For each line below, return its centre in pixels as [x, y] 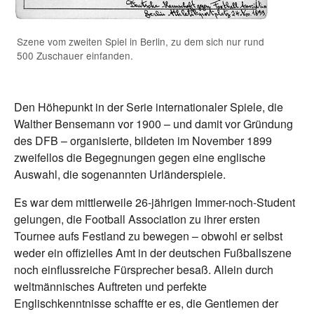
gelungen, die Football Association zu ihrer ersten [137, 219]
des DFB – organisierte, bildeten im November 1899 [143, 141]
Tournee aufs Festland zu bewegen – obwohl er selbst [148, 236]
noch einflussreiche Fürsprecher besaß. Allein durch [144, 270]
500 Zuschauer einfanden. [75, 56]
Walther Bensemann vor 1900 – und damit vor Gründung [153, 124]
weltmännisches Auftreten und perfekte [110, 287]
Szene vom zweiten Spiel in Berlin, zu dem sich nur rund [141, 42]
